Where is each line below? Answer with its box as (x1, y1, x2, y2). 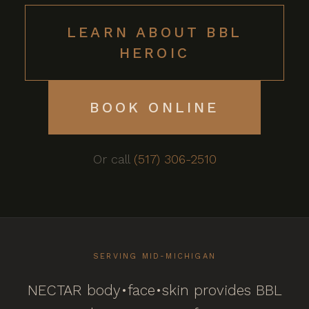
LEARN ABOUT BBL (67, 23, 242, 41)
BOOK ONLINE (90, 99, 219, 116)
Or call (92, 152, 134, 166)
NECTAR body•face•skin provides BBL (27, 281, 282, 299)
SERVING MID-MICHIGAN (93, 252, 216, 261)
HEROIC (119, 44, 190, 61)
